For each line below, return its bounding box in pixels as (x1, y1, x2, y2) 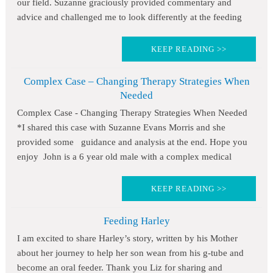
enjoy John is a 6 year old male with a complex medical (16, 152, 232, 162)
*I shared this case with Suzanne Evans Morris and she (16, 122, 225, 133)
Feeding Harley (103, 215, 170, 227)
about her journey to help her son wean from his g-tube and (16, 248, 244, 258)
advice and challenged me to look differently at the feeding (16, 12, 242, 23)
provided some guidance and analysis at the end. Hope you (16, 137, 247, 147)
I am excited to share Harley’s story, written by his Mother (16, 233, 238, 244)
